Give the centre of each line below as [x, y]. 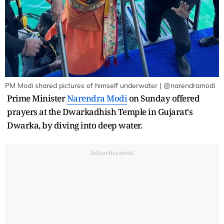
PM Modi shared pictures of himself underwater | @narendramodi [110, 86]
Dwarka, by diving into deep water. [74, 125]
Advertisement [112, 152]
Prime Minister [37, 98]
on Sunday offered [163, 98]
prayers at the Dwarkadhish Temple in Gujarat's [100, 111]
